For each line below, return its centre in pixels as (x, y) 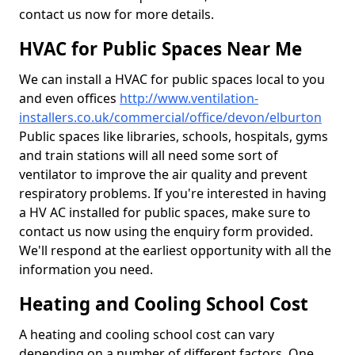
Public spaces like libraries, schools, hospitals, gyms (174, 136)
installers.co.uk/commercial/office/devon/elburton (170, 117)
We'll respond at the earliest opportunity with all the (175, 250)
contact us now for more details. (116, 14)
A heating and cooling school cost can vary (147, 334)
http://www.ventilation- (189, 98)
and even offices (69, 98)
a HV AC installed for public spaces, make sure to (165, 212)
